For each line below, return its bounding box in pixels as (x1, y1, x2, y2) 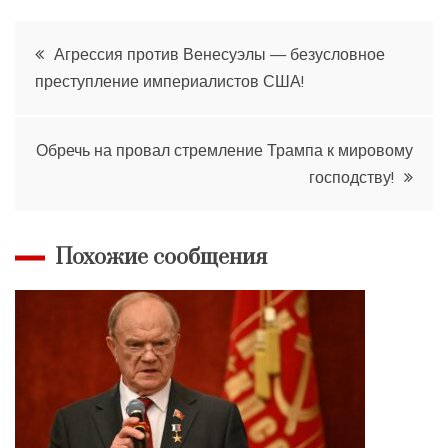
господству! (309, 166, 394, 187)
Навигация (14, 24, 192, 69)
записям (14, 132, 151, 177)
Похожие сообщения (55, 243, 267, 271)
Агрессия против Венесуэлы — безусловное (54, 43, 385, 64)
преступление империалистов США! (35, 70, 304, 91)
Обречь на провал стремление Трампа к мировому (36, 139, 413, 160)
